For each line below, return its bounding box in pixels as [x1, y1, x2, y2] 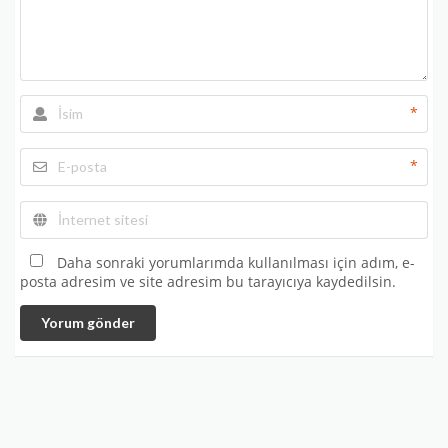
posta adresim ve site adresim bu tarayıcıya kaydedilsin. [20, 272, 396, 291]
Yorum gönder [41, 314, 135, 332]
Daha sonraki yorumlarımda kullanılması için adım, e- [57, 253, 415, 272]
